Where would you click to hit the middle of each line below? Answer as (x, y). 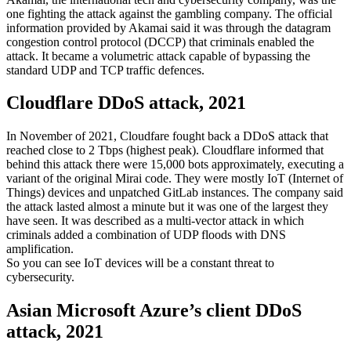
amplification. (40, 249)
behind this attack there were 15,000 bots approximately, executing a (175, 165)
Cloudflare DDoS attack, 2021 (126, 103)
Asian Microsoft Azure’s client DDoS (154, 311)
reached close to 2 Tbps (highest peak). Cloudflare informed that (165, 150)
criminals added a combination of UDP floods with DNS (146, 235)
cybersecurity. (40, 277)
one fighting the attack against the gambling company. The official (169, 13)
